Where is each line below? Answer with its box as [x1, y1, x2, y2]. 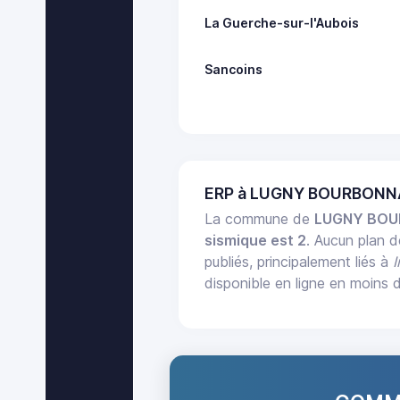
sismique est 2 [204, 231, 307, 250]
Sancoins [204, 61, 263, 77]
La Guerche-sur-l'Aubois [204, 14, 360, 30]
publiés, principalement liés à [204, 253, 394, 271]
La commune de [204, 210, 315, 229]
